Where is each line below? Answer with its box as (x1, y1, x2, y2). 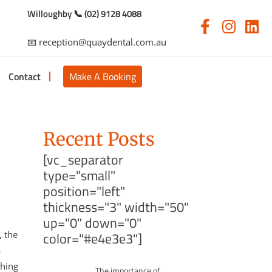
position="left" (43, 181, 125, 202)
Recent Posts (43, 127, 155, 151)
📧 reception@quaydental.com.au (27, 36, 166, 48)
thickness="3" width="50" (43, 197, 189, 217)
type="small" (43, 165, 115, 186)
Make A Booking (69, 69, 137, 84)
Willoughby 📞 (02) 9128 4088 (27, 7, 141, 21)
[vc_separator (43, 149, 123, 170)
